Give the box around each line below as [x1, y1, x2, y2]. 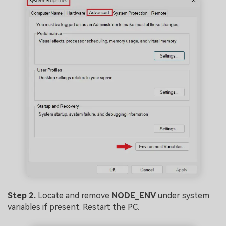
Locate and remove [38, 191, 111, 201]
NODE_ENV [111, 191, 156, 201]
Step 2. [8, 191, 38, 201]
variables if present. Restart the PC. [8, 202, 139, 212]
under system [156, 191, 209, 201]
